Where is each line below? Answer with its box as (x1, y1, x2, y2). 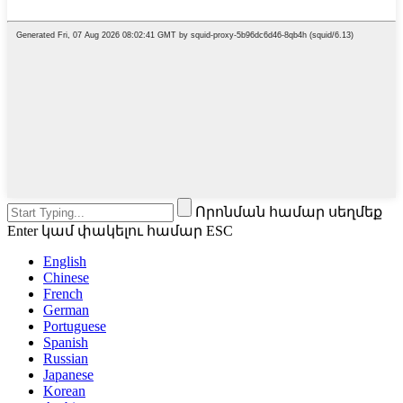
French (43, 286, 83, 302)
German (43, 302, 89, 318)
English (43, 254, 86, 270)
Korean (43, 383, 85, 399)
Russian (43, 351, 88, 367)
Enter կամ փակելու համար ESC (7, 223, 233, 239)
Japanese (43, 367, 94, 383)
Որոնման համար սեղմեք (195, 204, 382, 220)
